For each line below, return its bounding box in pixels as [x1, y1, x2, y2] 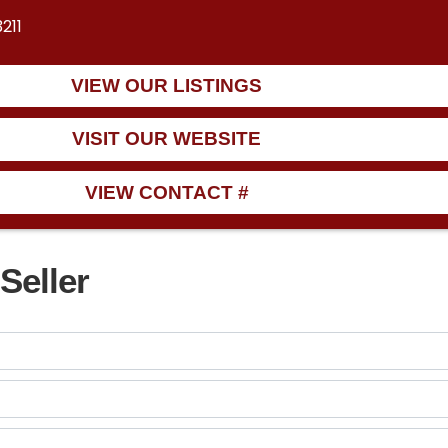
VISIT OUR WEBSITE [72, 128, 262, 150]
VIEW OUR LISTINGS [71, 75, 263, 96]
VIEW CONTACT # [84, 181, 249, 203]
